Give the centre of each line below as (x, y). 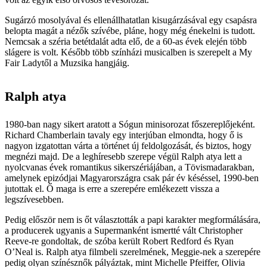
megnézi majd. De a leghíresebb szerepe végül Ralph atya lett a (123, 156)
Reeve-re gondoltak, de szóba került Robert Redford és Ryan (119, 241)
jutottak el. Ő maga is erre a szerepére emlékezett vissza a (112, 188)
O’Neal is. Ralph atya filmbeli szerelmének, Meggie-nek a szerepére (133, 252)
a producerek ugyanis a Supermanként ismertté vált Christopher (124, 230)
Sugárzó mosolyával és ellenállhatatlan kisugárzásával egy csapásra (131, 20)
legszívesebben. (34, 199)
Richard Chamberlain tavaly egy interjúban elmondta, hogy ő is (124, 135)
